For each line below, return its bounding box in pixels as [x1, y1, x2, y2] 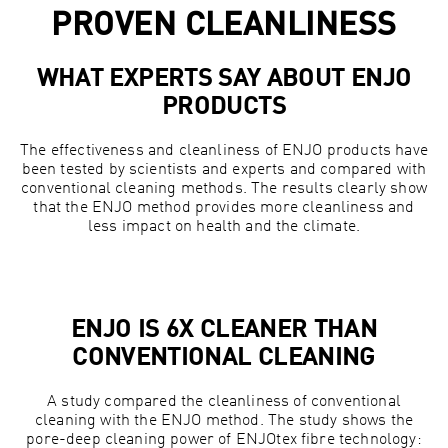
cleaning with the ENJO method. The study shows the [34, 412, 413, 429]
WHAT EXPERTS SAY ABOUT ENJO [36, 67, 412, 92]
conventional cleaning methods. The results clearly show [21, 180, 427, 197]
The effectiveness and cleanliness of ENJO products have [20, 142, 428, 159]
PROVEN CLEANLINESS [51, 10, 397, 43]
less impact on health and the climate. [87, 218, 361, 235]
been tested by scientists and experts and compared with [21, 161, 427, 178]
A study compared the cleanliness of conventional [47, 393, 401, 410]
